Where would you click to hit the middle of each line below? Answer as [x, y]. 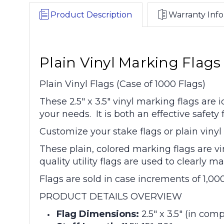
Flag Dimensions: [98, 214]
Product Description [91, 14]
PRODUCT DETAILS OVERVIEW [111, 196]
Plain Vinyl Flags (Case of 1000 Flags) [122, 84]
